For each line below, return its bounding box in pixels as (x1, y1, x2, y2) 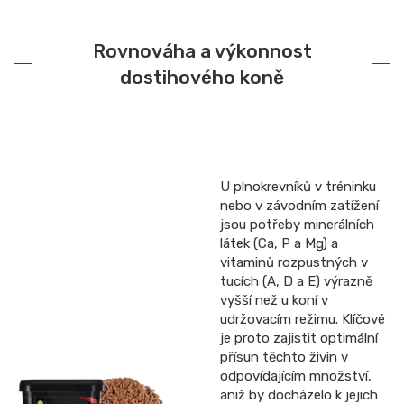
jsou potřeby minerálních (220, 216, 374, 233)
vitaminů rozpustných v (220, 253, 368, 271)
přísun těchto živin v (220, 348, 348, 365)
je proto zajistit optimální (220, 329, 378, 346)
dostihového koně (120, 65, 284, 88)
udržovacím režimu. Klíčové (220, 310, 385, 327)
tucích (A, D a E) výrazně (220, 272, 372, 289)
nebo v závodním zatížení (220, 197, 379, 214)
